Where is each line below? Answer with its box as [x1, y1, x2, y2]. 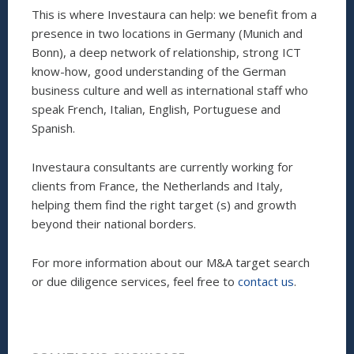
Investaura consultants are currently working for [32, 159, 293, 175]
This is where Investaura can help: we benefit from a [32, 6, 317, 22]
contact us [238, 273, 294, 289]
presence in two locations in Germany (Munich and [32, 25, 303, 41]
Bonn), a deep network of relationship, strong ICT [32, 44, 301, 60]
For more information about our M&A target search [32, 254, 310, 270]
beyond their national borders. [32, 216, 196, 232]
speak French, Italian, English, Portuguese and [32, 101, 281, 117]
